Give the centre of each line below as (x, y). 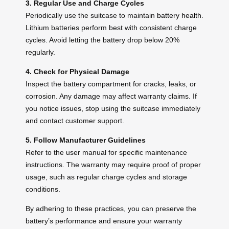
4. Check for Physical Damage (77, 71)
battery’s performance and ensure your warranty (104, 221)
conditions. (43, 189)
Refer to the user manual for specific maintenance (106, 152)
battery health (179, 15)
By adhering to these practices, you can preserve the (111, 208)
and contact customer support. (75, 120)
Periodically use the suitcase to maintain (91, 15)
